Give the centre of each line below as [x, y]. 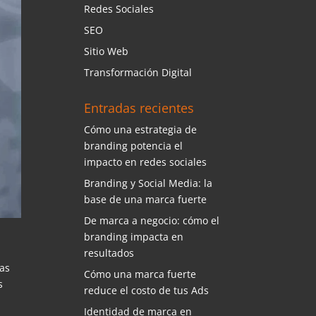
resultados [109, 253]
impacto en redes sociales [146, 162]
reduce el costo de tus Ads [147, 290]
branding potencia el [134, 146]
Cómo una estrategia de [141, 129]
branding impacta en [134, 237]
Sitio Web [107, 51]
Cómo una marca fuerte [140, 274]
